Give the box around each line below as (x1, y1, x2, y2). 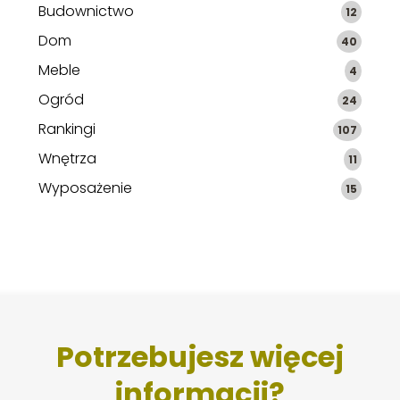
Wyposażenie (37, 178, 132, 199)
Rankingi (37, 119, 96, 140)
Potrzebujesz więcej (55, 337, 344, 378)
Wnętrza (37, 148, 96, 170)
